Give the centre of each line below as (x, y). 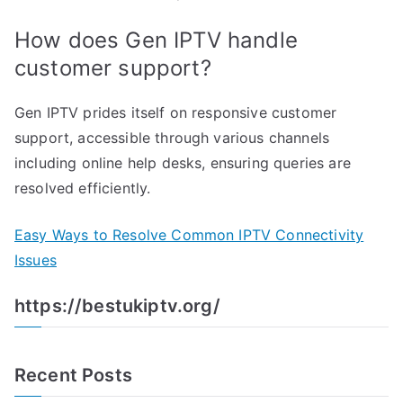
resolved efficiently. (83, 188)
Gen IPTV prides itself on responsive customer (176, 112)
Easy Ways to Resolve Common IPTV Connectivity (189, 234)
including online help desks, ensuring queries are (183, 162)
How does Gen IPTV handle (156, 40)
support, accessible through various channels (172, 137)
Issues (36, 260)
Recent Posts (73, 375)
